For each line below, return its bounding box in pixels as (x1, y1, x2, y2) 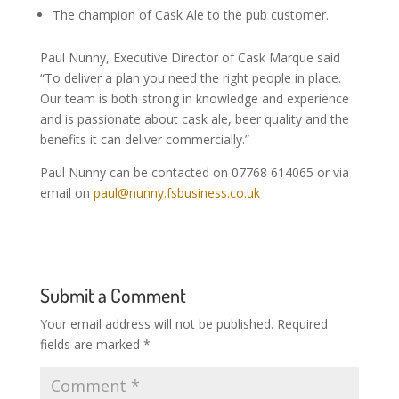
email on (39, 184, 94, 201)
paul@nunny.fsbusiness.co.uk (93, 184, 260, 201)
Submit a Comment (39, 282, 186, 307)
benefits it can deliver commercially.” (39, 131, 249, 148)
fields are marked (39, 336, 143, 353)
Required (276, 315, 328, 332)
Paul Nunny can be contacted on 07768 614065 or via (39, 164, 349, 181)
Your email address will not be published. (39, 315, 273, 332)
